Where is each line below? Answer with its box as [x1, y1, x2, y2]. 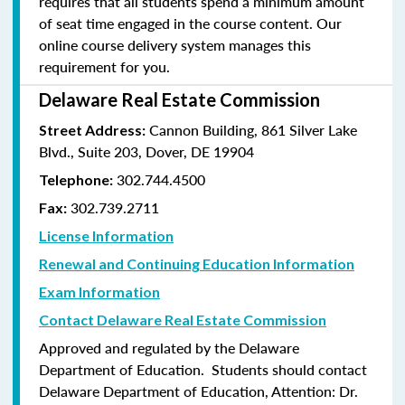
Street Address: [39, 120, 146, 138]
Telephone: [39, 170, 113, 188]
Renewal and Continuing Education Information [39, 254, 354, 272]
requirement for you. [39, 55, 170, 77]
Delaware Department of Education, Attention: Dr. [39, 380, 358, 401]
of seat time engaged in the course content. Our [39, 12, 342, 33]
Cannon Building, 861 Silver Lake [146, 118, 357, 140]
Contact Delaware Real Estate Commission [39, 310, 326, 328]
